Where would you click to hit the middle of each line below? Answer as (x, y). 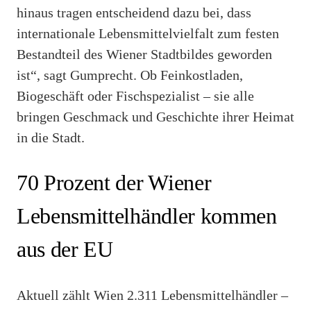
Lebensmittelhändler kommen (147, 216)
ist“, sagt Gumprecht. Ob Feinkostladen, (130, 75)
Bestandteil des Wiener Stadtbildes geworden (144, 54)
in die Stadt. (51, 137)
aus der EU (65, 250)
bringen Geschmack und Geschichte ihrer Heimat (155, 116)
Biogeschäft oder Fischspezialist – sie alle (135, 95)
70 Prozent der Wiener (114, 183)
